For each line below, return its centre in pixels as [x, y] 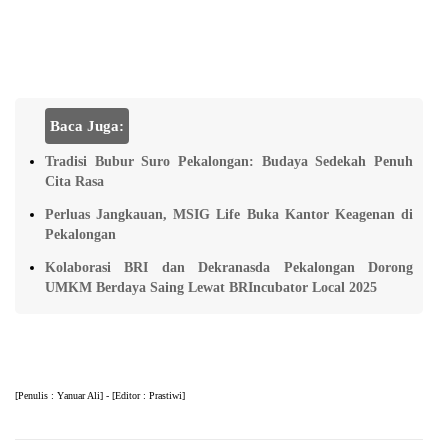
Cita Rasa [74, 181]
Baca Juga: [87, 126]
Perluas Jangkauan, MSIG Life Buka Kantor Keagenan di [229, 213]
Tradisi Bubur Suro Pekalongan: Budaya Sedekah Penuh [229, 161]
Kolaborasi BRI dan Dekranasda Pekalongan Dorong [229, 266]
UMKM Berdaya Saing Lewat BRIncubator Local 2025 [211, 286]
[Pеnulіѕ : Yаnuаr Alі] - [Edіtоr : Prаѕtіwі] [100, 395]
